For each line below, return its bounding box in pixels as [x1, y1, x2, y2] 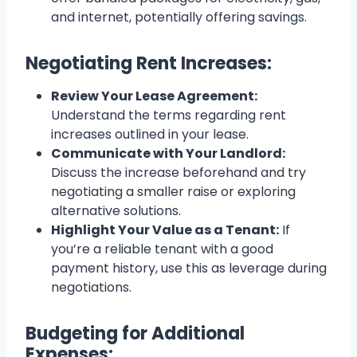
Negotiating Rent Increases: [25, 51, 272, 76]
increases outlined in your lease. [51, 125, 249, 144]
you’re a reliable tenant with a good [51, 240, 273, 259]
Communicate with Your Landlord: [51, 144, 285, 163]
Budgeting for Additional [25, 321, 245, 347]
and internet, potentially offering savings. [51, 8, 307, 27]
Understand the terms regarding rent [51, 106, 286, 125]
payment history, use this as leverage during [51, 259, 327, 278]
